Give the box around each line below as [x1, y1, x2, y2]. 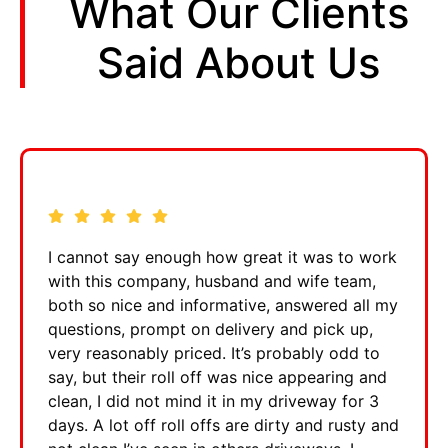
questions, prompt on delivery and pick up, [48, 318, 373, 339]
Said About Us [97, 36, 381, 88]
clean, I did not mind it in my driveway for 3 [48, 390, 379, 411]
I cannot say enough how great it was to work [48, 246, 397, 267]
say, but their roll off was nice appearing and [48, 366, 387, 387]
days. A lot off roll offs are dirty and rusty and [48, 414, 399, 435]
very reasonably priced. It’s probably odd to [48, 342, 380, 363]
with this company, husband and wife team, [48, 270, 376, 291]
